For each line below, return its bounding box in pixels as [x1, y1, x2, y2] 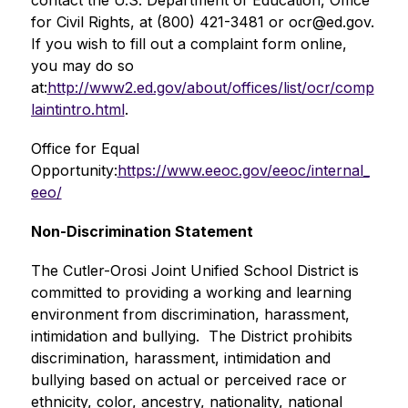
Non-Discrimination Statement [30, 222, 253, 240]
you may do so [30, 56, 134, 75]
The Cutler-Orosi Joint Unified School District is [30, 261, 359, 280]
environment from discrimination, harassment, [30, 305, 350, 323]
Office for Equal [30, 139, 139, 158]
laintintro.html [30, 100, 125, 118]
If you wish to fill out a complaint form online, [30, 35, 347, 53]
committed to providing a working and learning [30, 283, 352, 301]
